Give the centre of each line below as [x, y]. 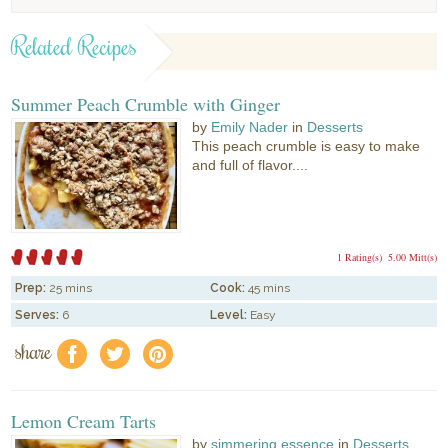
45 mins [269, 288]
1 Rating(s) [359, 257]
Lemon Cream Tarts [84, 421]
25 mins [71, 288]
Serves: [37, 315]
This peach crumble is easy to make [306, 145]
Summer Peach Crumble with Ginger [146, 103]
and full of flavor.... [250, 164]
